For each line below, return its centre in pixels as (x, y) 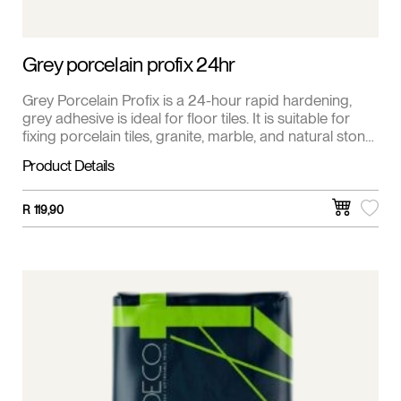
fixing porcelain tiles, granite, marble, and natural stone (197, 137)
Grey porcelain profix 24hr (128, 66)
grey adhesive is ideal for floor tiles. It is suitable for (186, 119)
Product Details (68, 167)
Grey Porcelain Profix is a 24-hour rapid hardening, (187, 102)
